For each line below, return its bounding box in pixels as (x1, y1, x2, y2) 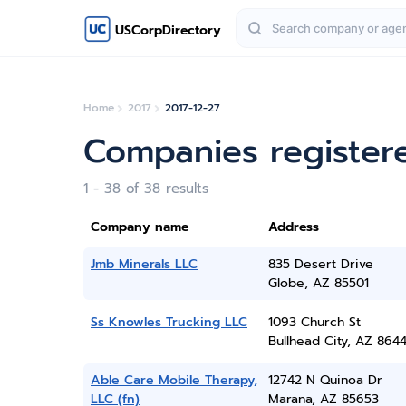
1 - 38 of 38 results (83, 179, 208, 198)
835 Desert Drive (267, 255, 373, 274)
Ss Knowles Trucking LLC (91, 313, 247, 332)
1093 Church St (267, 313, 361, 332)
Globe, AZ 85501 (267, 274, 369, 293)
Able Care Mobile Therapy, (91, 371, 257, 390)
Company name (91, 217, 188, 237)
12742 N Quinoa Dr (267, 371, 382, 390)
